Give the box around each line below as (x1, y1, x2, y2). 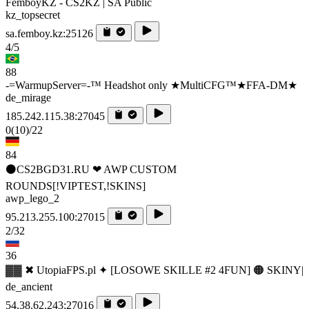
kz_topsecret (6, 8, 60, 21)
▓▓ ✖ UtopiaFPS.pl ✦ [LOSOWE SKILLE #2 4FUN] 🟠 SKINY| (6, 263, 303, 276)
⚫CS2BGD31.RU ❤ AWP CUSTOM (6, 163, 177, 175)
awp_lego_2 (6, 192, 59, 204)
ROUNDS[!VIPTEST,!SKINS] (6, 179, 146, 192)
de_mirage (6, 91, 51, 103)
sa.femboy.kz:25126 (6, 27, 93, 39)
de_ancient (6, 280, 52, 292)
